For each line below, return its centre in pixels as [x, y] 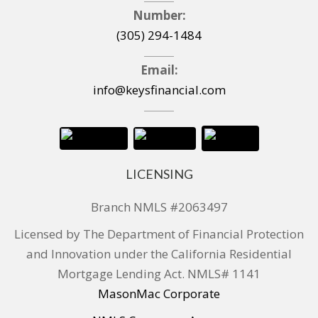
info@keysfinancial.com [159, 90]
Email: [159, 70]
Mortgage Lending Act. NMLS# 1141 [159, 274]
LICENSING [159, 174]
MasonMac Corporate [159, 294]
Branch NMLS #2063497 [159, 207]
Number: [159, 16]
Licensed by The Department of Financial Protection [159, 234]
